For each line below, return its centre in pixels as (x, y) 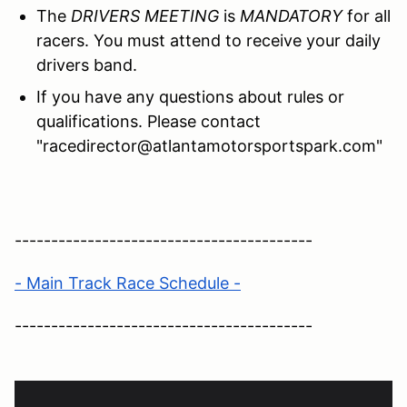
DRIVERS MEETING (145, 15)
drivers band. (89, 65)
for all (369, 15)
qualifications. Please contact (149, 121)
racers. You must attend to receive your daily (208, 40)
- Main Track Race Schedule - (128, 283)
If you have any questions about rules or (190, 96)
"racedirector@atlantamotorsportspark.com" (209, 145)
